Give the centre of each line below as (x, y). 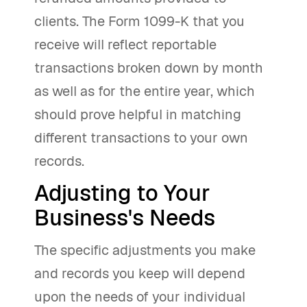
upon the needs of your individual (140, 297)
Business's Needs (125, 218)
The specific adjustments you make (145, 250)
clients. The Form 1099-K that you (139, 21)
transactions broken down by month (149, 68)
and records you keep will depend (140, 273)
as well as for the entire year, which (145, 91)
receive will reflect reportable (125, 45)
